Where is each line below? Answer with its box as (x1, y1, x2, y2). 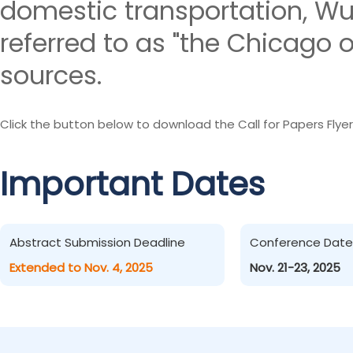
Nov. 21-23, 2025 (250, 259, 340, 277)
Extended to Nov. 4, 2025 (9, 259, 153, 277)
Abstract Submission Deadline (9, 234, 185, 251)
